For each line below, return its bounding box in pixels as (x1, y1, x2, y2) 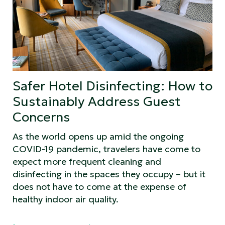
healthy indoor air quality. (13, 193, 119, 205)
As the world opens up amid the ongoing (13, 130, 184, 142)
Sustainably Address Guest (13, 93, 181, 109)
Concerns (13, 108, 70, 125)
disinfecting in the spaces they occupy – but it (13, 168, 205, 180)
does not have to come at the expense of (13, 180, 186, 192)
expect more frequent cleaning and (13, 155, 161, 167)
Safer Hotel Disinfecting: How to (13, 77, 212, 94)
